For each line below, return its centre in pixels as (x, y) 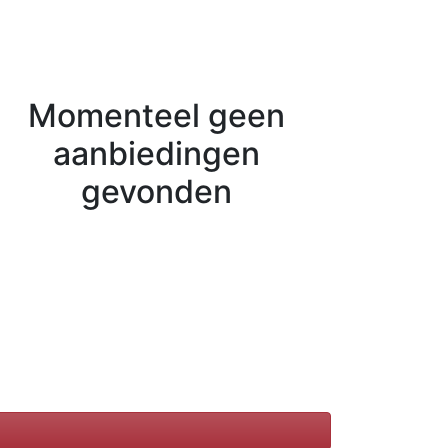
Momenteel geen (156, 115)
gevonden (156, 191)
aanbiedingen (156, 153)
